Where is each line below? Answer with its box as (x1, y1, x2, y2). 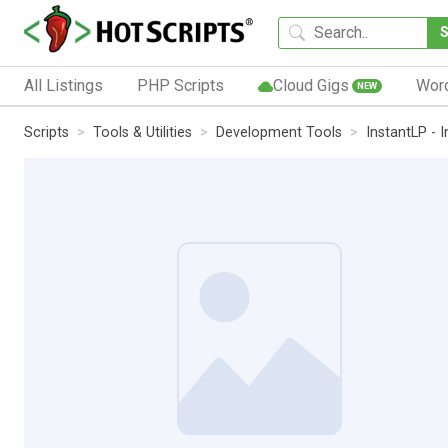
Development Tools (216, 123, 342, 141)
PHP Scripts (136, 75, 224, 95)
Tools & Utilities (93, 123, 192, 141)
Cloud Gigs (272, 75, 349, 95)
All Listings (24, 75, 103, 95)
